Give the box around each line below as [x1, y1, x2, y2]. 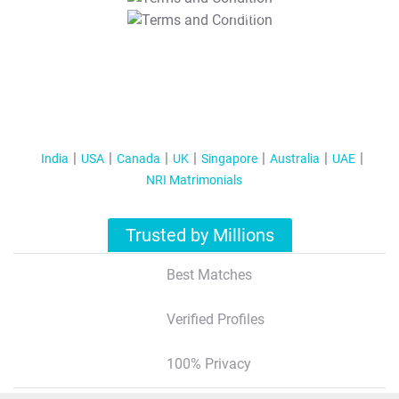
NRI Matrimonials [146, 172, 242, 187]
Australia [269, 151, 320, 166]
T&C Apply [217, 8, 264, 20]
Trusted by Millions [126, 224, 274, 247]
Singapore [200, 151, 257, 166]
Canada [116, 151, 160, 166]
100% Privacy [166, 354, 251, 372]
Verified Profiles [166, 310, 265, 328]
